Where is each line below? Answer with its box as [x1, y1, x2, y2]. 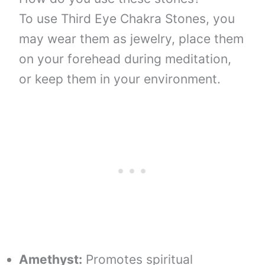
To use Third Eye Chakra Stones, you [19, 11, 235, 27]
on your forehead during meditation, [19, 51, 232, 67]
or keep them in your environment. [19, 72, 221, 87]
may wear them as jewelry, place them [19, 31, 244, 47]
